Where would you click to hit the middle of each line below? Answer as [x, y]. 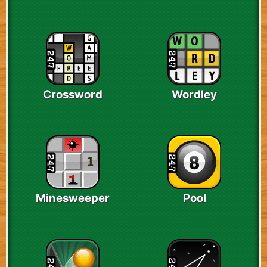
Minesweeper [73, 198]
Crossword [73, 95]
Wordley [194, 95]
